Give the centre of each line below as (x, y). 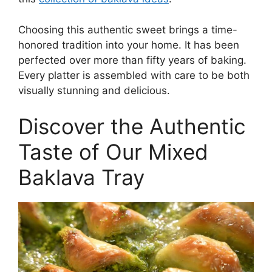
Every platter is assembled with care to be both (134, 75)
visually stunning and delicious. (94, 90)
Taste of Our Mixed (113, 152)
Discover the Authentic (132, 127)
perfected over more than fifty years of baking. (132, 60)
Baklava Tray (81, 178)
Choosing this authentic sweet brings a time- (128, 29)
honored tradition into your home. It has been (129, 45)
